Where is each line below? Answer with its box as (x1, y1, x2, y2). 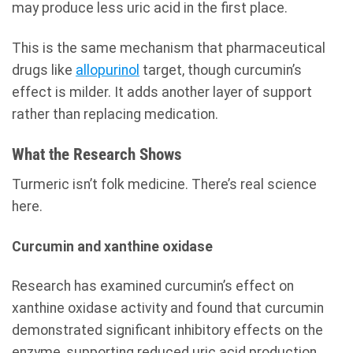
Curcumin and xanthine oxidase (12, 238, 213, 255)
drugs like (12, 62, 76, 79)
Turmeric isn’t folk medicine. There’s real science (12, 176, 317, 192)
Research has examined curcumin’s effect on (12, 278, 294, 295)
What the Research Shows (12, 144, 182, 165)
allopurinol (76, 62, 139, 79)
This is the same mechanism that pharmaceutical (12, 40, 325, 57)
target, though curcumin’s (139, 62, 302, 79)
